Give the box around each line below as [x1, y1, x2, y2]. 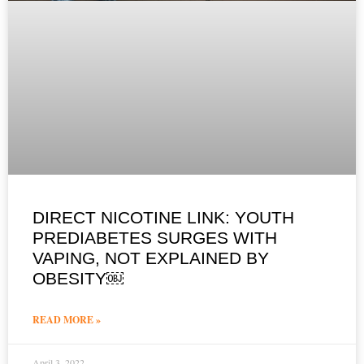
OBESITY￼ [32, 268, 123, 288]
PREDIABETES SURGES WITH [32, 227, 277, 247]
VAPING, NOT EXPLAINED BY [32, 248, 269, 267]
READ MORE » [32, 312, 101, 327]
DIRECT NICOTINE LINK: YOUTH [32, 207, 294, 227]
